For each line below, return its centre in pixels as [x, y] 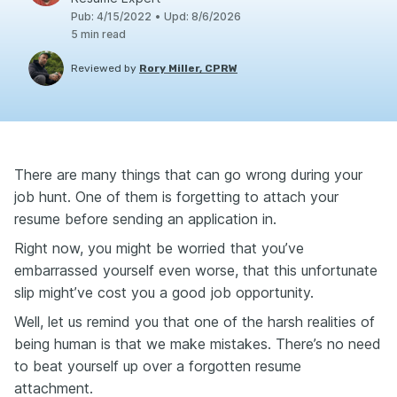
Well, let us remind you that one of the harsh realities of [195, 322]
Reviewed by [104, 68]
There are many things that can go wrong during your [188, 175]
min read [102, 34]
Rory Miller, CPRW [188, 68]
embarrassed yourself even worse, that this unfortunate [196, 270]
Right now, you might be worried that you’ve [159, 248]
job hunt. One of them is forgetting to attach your [176, 197]
